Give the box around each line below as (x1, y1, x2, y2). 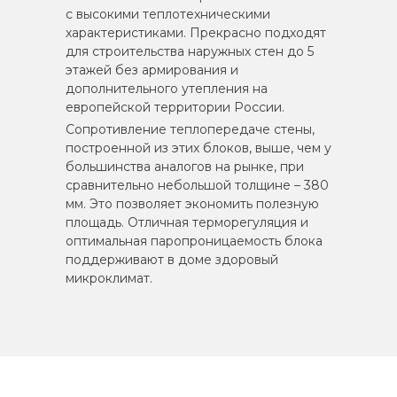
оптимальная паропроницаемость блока (66, 232, 323, 249)
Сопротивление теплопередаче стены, (66, 121, 315, 137)
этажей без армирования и (66, 61, 238, 78)
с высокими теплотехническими (66, 5, 270, 22)
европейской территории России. (66, 98, 284, 115)
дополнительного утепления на (66, 80, 268, 97)
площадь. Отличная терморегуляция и (66, 214, 308, 230)
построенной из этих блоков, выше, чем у (66, 139, 331, 156)
